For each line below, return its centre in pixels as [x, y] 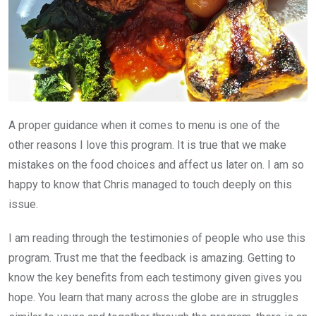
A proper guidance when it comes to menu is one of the [144, 125]
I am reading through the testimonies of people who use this [157, 238]
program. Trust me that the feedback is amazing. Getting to [152, 257]
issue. [23, 204]
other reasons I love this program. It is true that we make [147, 145]
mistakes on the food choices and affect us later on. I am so [156, 164]
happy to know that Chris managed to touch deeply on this [150, 184]
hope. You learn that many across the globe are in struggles [153, 297]
